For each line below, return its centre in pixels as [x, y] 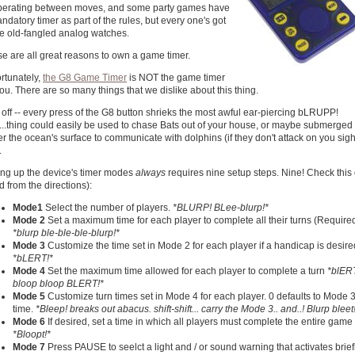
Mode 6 [29, 322]
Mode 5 [30, 296]
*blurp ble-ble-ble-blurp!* [66, 233]
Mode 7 [29, 347]
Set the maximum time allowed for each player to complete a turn [186, 271]
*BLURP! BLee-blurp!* [221, 208]
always [151, 173]
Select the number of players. [109, 208]
